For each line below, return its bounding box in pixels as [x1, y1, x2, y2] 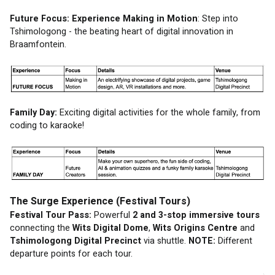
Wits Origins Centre [153, 222, 238, 235]
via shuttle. [141, 234, 188, 248]
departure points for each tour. [10, 247, 133, 261]
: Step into [198, 12, 241, 26]
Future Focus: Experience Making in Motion [10, 12, 198, 26]
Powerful [91, 209, 133, 222]
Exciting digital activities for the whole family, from [60, 106, 263, 120]
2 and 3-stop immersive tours [133, 209, 260, 222]
